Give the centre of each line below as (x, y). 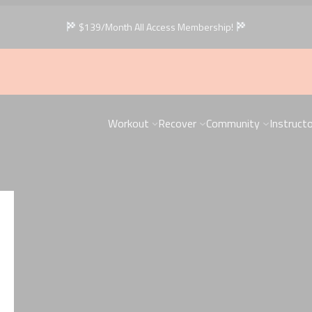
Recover (178, 123)
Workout (128, 123)
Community (233, 123)
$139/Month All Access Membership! (156, 27)
